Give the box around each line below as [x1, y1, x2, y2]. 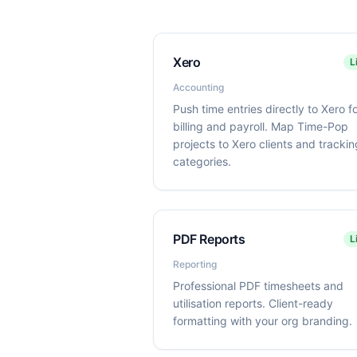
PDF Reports [173, 231, 245, 247]
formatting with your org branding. [173, 314, 352, 328]
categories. [173, 155, 231, 168]
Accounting [173, 81, 224, 93]
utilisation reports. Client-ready [173, 296, 333, 310]
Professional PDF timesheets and [173, 279, 343, 292]
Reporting [173, 258, 217, 270]
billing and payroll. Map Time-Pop [173, 120, 348, 133]
